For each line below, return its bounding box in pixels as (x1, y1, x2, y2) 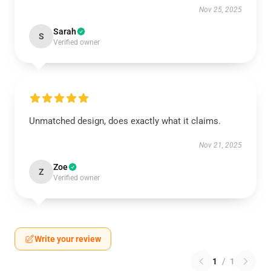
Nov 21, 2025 (199, 141, 242, 149)
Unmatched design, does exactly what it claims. (29, 116, 221, 126)
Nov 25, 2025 (199, 5, 242, 14)
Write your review (34, 234, 101, 244)
